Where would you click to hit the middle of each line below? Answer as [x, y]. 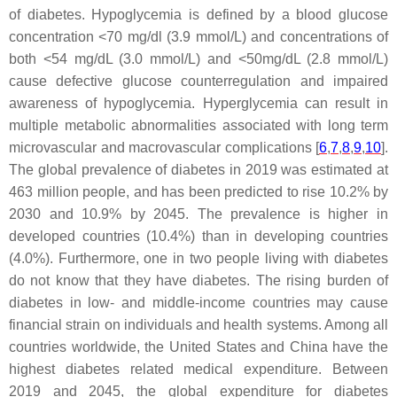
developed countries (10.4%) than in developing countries [198, 236]
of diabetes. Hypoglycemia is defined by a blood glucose [198, 15]
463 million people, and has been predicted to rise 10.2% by [198, 192]
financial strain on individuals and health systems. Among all [198, 325]
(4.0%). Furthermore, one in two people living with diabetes [198, 258]
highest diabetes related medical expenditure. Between [198, 369]
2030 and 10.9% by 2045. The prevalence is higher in [198, 214]
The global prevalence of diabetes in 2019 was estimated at [198, 170]
